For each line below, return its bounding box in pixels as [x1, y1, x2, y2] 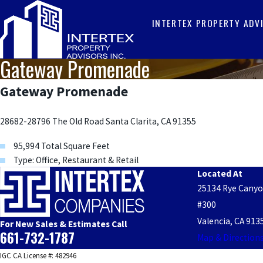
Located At [197, 168, 242, 180]
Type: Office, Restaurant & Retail [14, 154, 139, 166]
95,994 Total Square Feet [14, 140, 110, 151]
